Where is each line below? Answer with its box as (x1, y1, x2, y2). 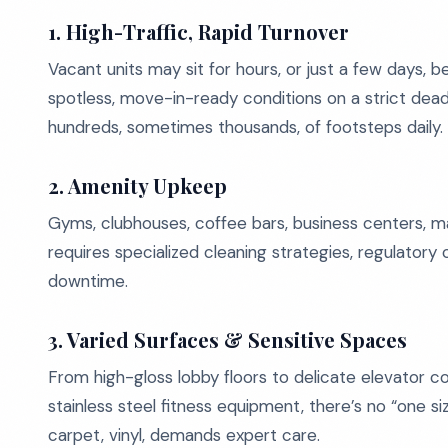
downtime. (48, 270, 128, 292)
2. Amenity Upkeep (48, 172, 227, 199)
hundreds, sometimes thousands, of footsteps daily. (48, 116, 443, 138)
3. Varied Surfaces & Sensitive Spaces (48, 326, 407, 353)
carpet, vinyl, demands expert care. (48, 424, 320, 446)
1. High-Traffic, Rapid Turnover (48, 18, 349, 45)
